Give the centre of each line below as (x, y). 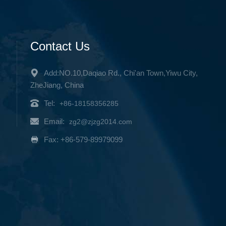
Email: (55, 121)
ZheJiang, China (57, 85)
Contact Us (60, 46)
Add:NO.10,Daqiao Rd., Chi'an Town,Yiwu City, (121, 73)
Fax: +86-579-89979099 (83, 139)
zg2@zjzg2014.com (100, 121)
